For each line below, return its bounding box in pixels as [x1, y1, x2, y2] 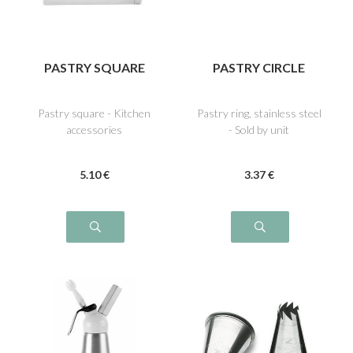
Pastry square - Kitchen [38, 106, 150, 120]
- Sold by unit [229, 122, 289, 136]
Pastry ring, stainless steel [196, 106, 321, 120]
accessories [66, 122, 122, 136]
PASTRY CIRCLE [213, 60, 305, 76]
